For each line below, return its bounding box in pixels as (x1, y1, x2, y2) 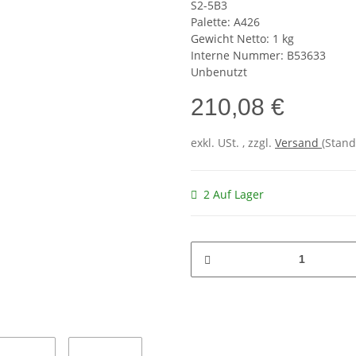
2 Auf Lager (203, 186, 264, 202)
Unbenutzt (191, 64, 247, 79)
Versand (275, 135, 322, 150)
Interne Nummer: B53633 (191, 48, 326, 63)
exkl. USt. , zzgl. (191, 135, 275, 150)
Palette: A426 (191, 14, 260, 29)
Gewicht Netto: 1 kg (191, 31, 294, 46)
